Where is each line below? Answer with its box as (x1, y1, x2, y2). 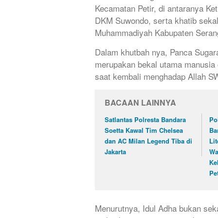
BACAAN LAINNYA (105, 96, 176, 108)
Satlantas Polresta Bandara (105, 114, 186, 124)
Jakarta (105, 146, 126, 156)
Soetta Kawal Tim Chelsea (105, 125, 183, 135)
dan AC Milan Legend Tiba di (105, 136, 192, 145)
